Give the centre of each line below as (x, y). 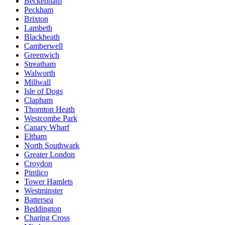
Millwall (37, 82)
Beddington (43, 208)
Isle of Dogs (43, 91)
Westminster (43, 190)
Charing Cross (47, 217)
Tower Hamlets (48, 181)
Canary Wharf (47, 127)
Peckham (39, 10)
